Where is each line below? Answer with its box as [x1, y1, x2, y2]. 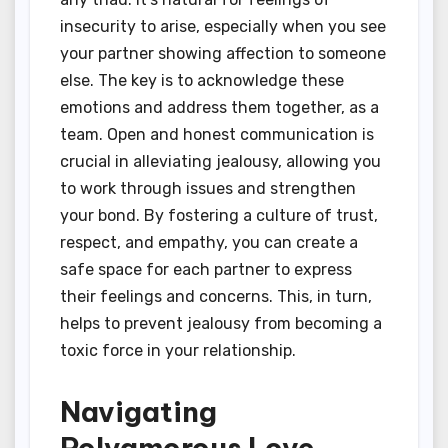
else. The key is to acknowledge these [60, 71, 344, 91]
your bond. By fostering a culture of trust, [60, 206, 378, 226]
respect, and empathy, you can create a [60, 233, 358, 253]
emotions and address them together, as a [60, 98, 379, 118]
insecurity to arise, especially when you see [60, 17, 386, 37]
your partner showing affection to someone [60, 44, 386, 64]
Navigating [60, 394, 217, 430]
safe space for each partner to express [60, 260, 352, 280]
